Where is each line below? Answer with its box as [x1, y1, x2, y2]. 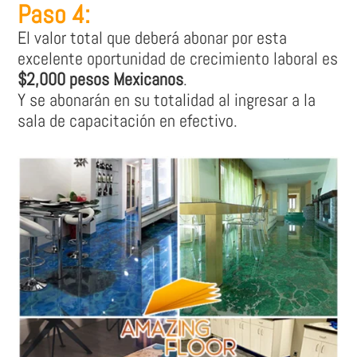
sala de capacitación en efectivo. [18, 109, 238, 132]
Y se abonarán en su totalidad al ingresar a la [18, 88, 316, 112]
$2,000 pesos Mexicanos [18, 68, 184, 91]
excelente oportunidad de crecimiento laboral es [18, 47, 339, 70]
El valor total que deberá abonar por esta [18, 26, 288, 49]
